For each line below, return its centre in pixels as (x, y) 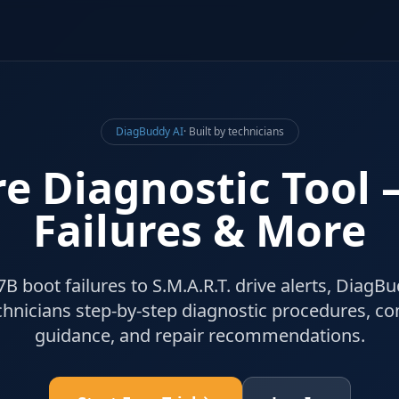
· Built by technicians (233, 131)
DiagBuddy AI (149, 131)
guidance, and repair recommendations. (199, 335)
